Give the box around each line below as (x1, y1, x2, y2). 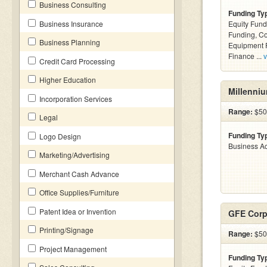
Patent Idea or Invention (38, 206, 116, 216)
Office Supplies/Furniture (38, 187, 119, 197)
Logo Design (38, 131, 81, 141)
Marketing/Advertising (38, 150, 110, 160)
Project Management (38, 244, 107, 254)
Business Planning (38, 37, 100, 47)
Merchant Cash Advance (38, 169, 119, 179)
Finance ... (228, 51, 263, 61)
